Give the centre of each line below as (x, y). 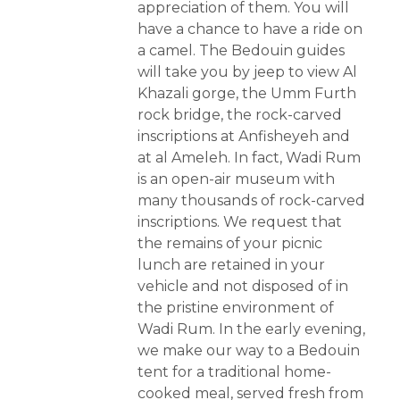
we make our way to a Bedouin (249, 351)
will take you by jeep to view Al (247, 72)
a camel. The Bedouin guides (241, 51)
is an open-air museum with (236, 179)
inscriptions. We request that (240, 222)
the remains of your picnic (230, 244)
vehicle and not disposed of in (243, 287)
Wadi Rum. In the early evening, (251, 329)
